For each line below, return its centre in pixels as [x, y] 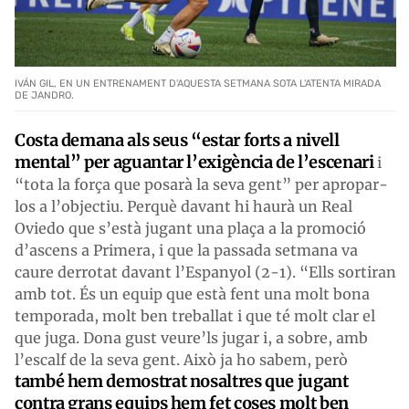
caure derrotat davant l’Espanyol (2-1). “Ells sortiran [205, 272]
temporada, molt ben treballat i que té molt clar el [195, 315]
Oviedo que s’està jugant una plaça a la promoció [190, 228]
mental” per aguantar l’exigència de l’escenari [194, 162]
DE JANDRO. [44, 95]
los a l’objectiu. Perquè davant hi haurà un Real [184, 206]
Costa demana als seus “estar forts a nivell [177, 140]
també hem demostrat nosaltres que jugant [182, 381]
